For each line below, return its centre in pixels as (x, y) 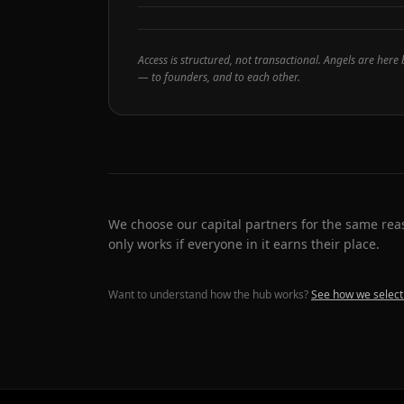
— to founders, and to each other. (219, 77)
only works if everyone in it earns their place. (244, 244)
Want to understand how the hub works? (208, 294)
